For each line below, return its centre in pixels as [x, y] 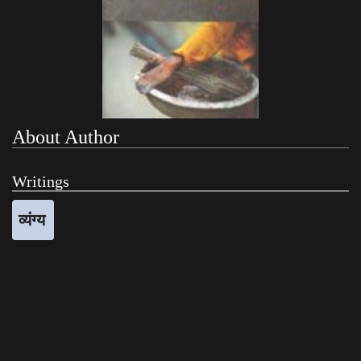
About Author [66, 137]
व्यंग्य [32, 220]
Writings [41, 181]
